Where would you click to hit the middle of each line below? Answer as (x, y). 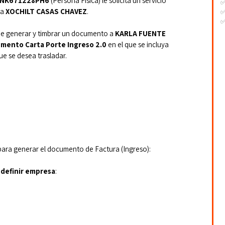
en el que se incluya (138, 44)
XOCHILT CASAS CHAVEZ (46, 11)
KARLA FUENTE (141, 33)
